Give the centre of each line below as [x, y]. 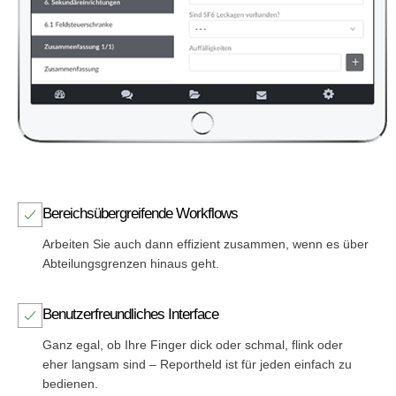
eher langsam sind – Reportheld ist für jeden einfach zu [197, 365]
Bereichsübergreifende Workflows [140, 213]
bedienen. [70, 384]
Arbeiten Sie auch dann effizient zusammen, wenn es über [206, 244]
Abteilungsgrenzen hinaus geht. [131, 263]
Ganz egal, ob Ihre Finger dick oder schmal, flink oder [193, 345]
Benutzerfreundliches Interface [130, 314]
